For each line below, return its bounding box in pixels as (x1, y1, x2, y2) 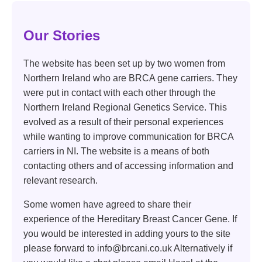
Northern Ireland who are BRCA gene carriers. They (23, 73, 237, 83)
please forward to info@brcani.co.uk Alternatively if (23, 243, 232, 253)
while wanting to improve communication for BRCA (23, 131, 233, 142)
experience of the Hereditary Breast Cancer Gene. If (23, 213, 237, 224)
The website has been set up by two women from (23, 58, 225, 68)
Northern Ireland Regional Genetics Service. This (23, 102, 227, 112)
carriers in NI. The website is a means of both (23, 146, 209, 156)
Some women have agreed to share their (23, 199, 191, 209)
